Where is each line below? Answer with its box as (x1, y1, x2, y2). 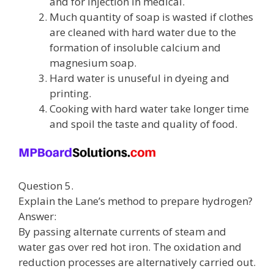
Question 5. (18, 178, 73, 193)
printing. (50, 86, 91, 100)
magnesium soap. (50, 55, 136, 70)
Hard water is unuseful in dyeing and (50, 70, 229, 85)
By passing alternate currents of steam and (18, 224, 226, 239)
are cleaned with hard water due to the (50, 24, 236, 39)
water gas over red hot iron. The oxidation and (18, 239, 242, 254)
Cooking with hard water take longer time (50, 101, 249, 116)
